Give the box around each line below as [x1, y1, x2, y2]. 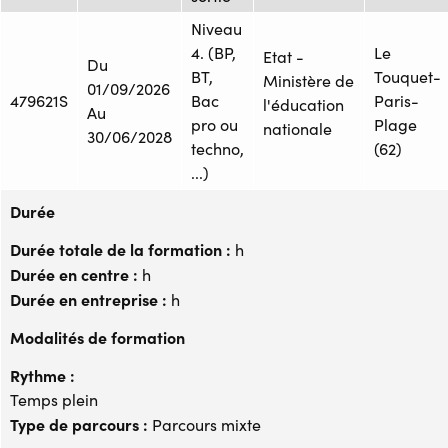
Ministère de [263, 69, 354, 91]
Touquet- [374, 65, 441, 87]
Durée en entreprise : [10, 287, 167, 310]
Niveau [191, 17, 242, 39]
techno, [191, 137, 244, 159]
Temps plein [10, 388, 98, 410]
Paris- [374, 89, 419, 111]
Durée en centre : [10, 262, 138, 285]
